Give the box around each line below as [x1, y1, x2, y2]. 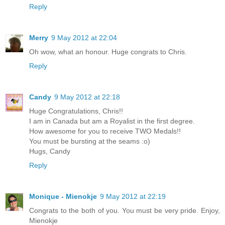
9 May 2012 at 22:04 [51, 34, 117, 42]
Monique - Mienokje [29, 192, 97, 200]
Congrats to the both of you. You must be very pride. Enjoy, [29, 206, 220, 214]
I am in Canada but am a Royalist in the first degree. [29, 117, 195, 125]
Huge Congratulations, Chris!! [29, 107, 123, 115]
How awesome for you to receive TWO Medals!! [29, 127, 181, 135]
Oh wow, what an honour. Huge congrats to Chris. [29, 48, 187, 56]
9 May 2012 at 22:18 [54, 93, 120, 101]
